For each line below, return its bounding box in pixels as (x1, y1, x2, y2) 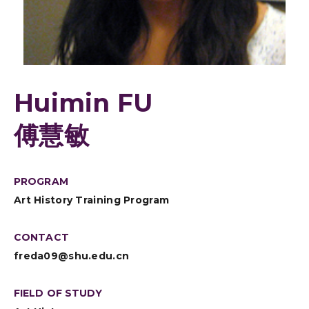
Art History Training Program (14, 194, 170, 206)
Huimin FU (14, 88, 153, 118)
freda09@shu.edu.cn (14, 250, 130, 262)
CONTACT (14, 231, 69, 243)
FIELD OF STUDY (14, 287, 103, 299)
